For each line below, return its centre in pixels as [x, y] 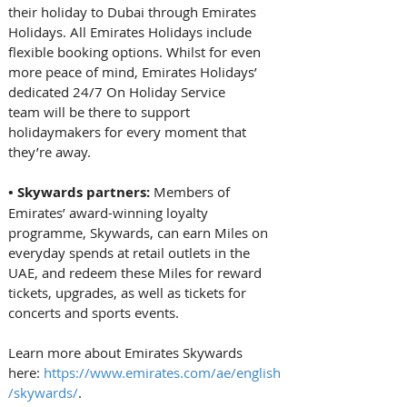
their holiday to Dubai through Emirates [134, 12]
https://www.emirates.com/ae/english [162, 373]
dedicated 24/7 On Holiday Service [119, 92]
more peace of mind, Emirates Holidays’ [134, 72]
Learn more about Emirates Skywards [127, 353]
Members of [194, 192]
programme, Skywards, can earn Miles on [140, 233]
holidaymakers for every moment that [129, 132]
